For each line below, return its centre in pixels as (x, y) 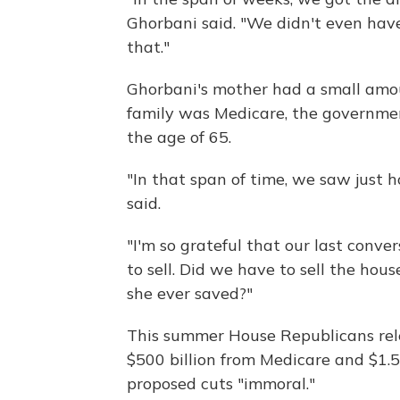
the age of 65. (179, 137)
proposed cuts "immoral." (221, 384)
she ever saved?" (190, 294)
